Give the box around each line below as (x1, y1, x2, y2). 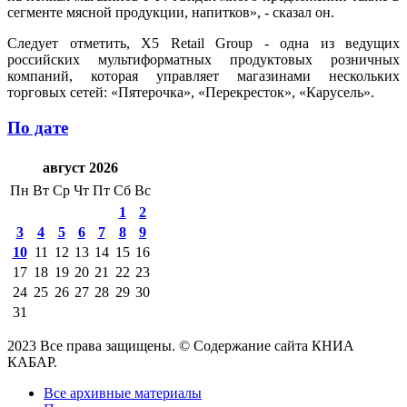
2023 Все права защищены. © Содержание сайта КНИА (7, 338, 354, 354)
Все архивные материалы (44, 385, 202, 402)
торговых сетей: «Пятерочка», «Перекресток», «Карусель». (7, 84, 374, 100)
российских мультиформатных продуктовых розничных (7, 51, 400, 67)
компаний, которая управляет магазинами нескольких (7, 67, 400, 84)
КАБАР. (7, 354, 57, 371)
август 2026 (42, 160, 118, 176)
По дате (7, 117, 68, 137)
